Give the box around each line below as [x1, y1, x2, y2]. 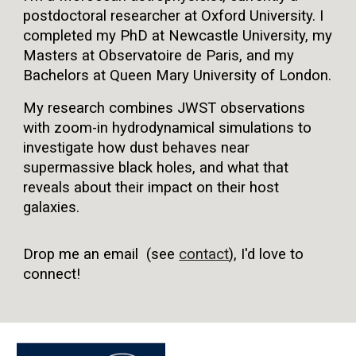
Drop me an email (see [23, 246, 180, 264]
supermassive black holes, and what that [23, 159, 289, 177]
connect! [23, 265, 85, 284]
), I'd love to [229, 246, 304, 264]
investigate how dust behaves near [23, 139, 250, 157]
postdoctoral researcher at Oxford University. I [23, 7, 324, 25]
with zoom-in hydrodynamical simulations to [23, 119, 312, 137]
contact [179, 246, 230, 264]
